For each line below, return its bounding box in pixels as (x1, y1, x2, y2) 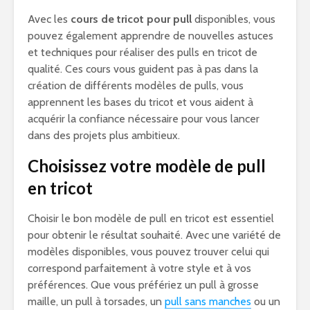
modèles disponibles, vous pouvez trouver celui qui (28, 245, 269, 258)
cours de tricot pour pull (71, 12, 192, 26)
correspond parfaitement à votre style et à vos (28, 262, 251, 275)
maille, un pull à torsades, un (28, 295, 165, 308)
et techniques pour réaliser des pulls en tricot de (28, 46, 257, 59)
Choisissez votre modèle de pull (28, 156, 266, 176)
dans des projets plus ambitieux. (28, 129, 180, 142)
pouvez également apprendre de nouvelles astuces (28, 29, 273, 42)
